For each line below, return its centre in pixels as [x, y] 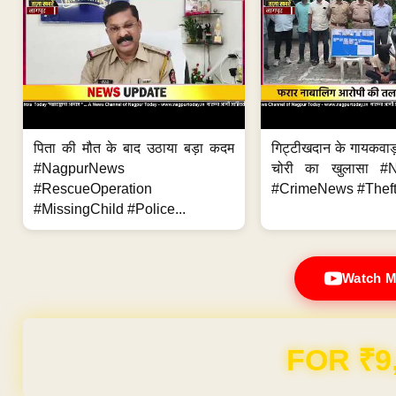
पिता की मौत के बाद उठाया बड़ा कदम [134, 148]
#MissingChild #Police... [110, 209]
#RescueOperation [93, 188]
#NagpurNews [79, 168]
